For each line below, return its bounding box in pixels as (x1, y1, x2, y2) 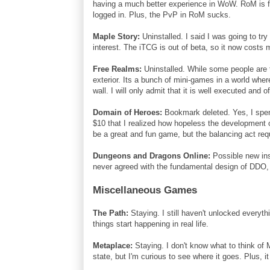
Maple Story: (93, 31, 140, 41)
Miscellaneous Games (93, 184, 197, 196)
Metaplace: (93, 240, 133, 250)
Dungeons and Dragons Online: (93, 151, 210, 160)
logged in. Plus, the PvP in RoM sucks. (93, 10, 231, 19)
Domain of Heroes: (93, 107, 162, 117)
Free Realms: (93, 64, 142, 74)
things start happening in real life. (93, 219, 209, 228)
